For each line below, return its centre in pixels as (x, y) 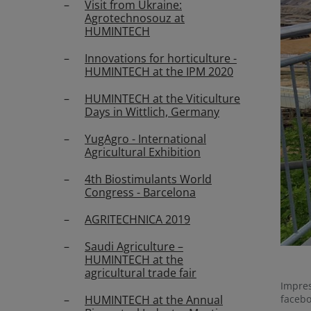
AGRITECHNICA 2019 (137, 219)
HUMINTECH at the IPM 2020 (159, 72)
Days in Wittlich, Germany (152, 112)
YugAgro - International (145, 139)
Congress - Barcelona (140, 192)
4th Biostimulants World (148, 179)
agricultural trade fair (141, 273)
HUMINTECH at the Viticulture (162, 99)
